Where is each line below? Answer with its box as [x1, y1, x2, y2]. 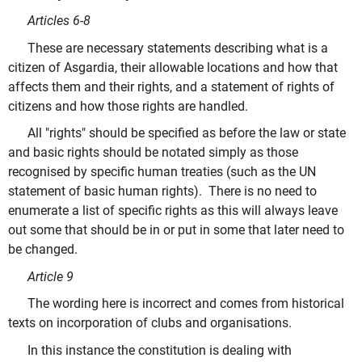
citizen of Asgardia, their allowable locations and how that [8, 59, 338, 75]
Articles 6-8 [27, 13, 90, 29]
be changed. [8, 242, 78, 258]
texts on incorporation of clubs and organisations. [8, 315, 292, 331]
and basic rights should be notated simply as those [8, 145, 298, 161]
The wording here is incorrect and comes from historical [27, 296, 344, 312]
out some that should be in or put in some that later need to [8, 222, 344, 238]
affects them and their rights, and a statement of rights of [8, 78, 335, 95]
